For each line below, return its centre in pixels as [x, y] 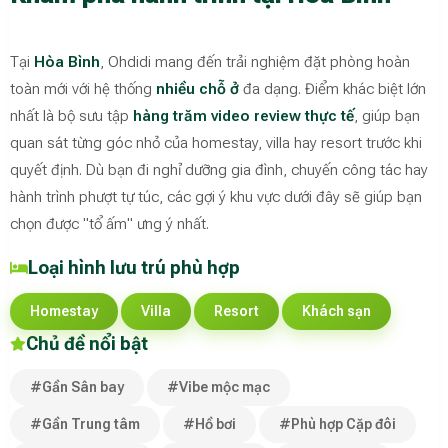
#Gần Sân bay [77, 387]
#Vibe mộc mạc [218, 387]
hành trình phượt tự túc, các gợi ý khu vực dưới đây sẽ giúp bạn [216, 197]
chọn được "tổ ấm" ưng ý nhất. [109, 224]
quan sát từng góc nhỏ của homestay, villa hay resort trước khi [216, 143]
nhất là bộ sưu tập [71, 116]
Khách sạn [336, 311]
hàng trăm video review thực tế [243, 116]
